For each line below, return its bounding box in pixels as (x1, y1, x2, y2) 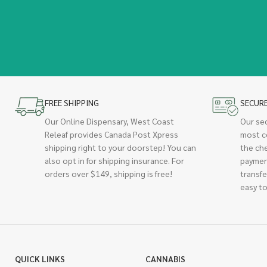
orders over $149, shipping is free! (45, 167, 172, 179)
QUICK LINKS (15, 253, 65, 264)
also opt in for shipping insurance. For (45, 154, 184, 166)
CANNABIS (145, 253, 185, 264)
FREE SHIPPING (45, 97, 99, 108)
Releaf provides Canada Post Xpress (45, 128, 178, 139)
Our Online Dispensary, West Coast (45, 115, 174, 126)
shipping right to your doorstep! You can (45, 141, 196, 153)
